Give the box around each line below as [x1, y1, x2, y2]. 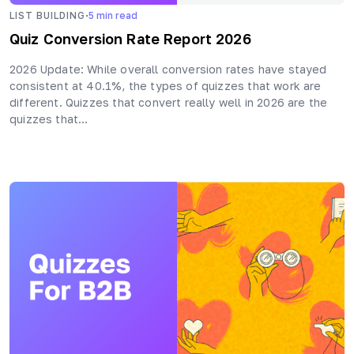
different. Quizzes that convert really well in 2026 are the [9, 96, 328, 110]
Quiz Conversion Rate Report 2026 [9, 30, 251, 48]
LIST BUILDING [9, 9, 85, 21]
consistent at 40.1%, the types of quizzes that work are [9, 79, 322, 93]
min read [96, 9, 137, 21]
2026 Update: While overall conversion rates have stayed [9, 62, 327, 77]
